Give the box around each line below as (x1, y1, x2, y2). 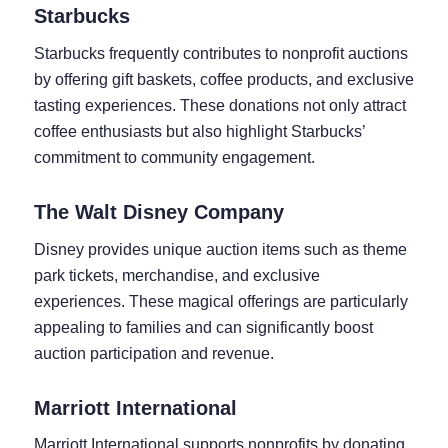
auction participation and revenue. (33, 344, 274, 362)
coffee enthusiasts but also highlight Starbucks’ (33, 122, 365, 140)
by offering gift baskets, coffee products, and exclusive (33, 70, 414, 88)
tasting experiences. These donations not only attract (33, 96, 406, 114)
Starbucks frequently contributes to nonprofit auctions (33, 44, 408, 62)
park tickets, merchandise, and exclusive (33, 266, 320, 284)
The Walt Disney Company (33, 200, 284, 223)
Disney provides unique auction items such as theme (33, 240, 407, 258)
